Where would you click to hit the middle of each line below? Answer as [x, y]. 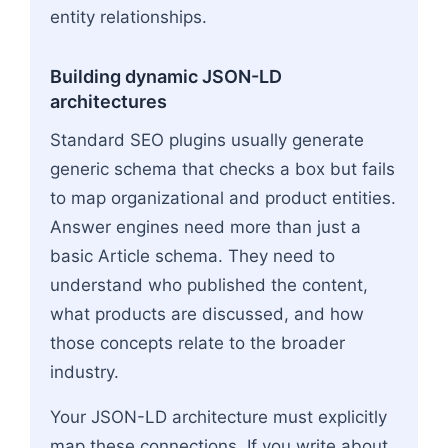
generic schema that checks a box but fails [222, 168]
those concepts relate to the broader [197, 342]
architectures [108, 101]
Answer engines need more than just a [205, 226]
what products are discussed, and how [207, 313]
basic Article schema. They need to [192, 255]
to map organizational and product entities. [223, 197]
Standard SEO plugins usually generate [207, 139]
